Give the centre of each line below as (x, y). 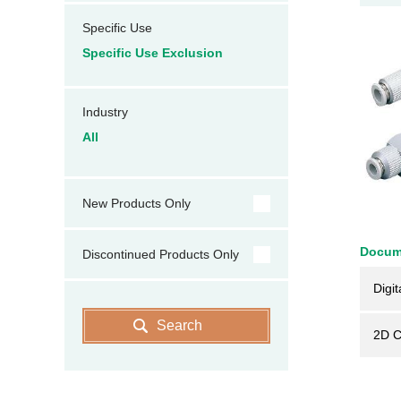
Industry (105, 112)
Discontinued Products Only (161, 254)
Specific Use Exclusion (153, 53)
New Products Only (137, 203)
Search (179, 325)
